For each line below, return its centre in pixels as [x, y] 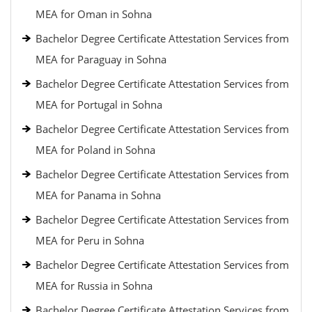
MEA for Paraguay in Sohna [101, 59]
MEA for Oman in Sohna [94, 14]
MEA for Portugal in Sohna [99, 104]
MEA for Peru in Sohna [90, 240]
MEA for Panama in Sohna [98, 195]
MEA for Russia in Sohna [94, 286]
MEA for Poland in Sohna [95, 150]
